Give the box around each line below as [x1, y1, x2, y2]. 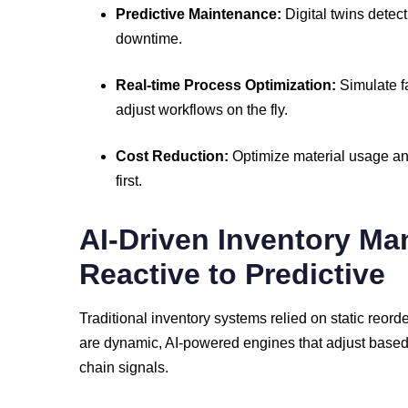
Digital [285, 6, 331, 22]
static [331, 311, 368, 326]
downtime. [116, 31, 182, 46]
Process [184, 77, 245, 93]
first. [116, 173, 142, 189]
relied [270, 311, 311, 326]
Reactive [79, 258, 209, 291]
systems [214, 311, 270, 326]
